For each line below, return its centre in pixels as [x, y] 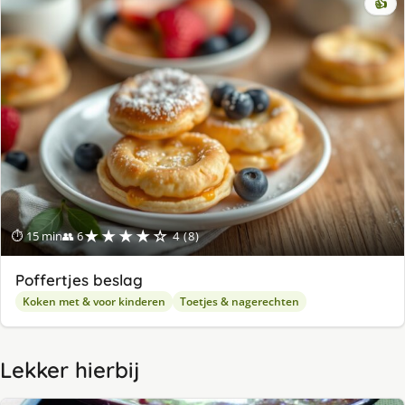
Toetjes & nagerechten [240, 302]
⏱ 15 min [37, 236]
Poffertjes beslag [79, 280]
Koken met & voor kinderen [94, 302]
